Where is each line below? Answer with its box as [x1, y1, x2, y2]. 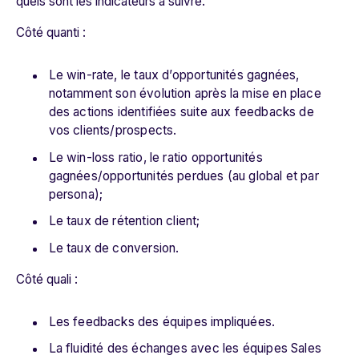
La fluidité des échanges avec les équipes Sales [48, 341, 321, 357]
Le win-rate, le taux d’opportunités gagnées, [48, 67, 300, 83]
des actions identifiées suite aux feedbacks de [48, 104, 314, 120]
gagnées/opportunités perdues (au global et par [48, 167, 319, 184]
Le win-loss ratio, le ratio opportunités [48, 149, 263, 165]
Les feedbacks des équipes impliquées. [48, 313, 276, 329]
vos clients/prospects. [48, 123, 177, 139]
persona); [48, 186, 103, 202]
